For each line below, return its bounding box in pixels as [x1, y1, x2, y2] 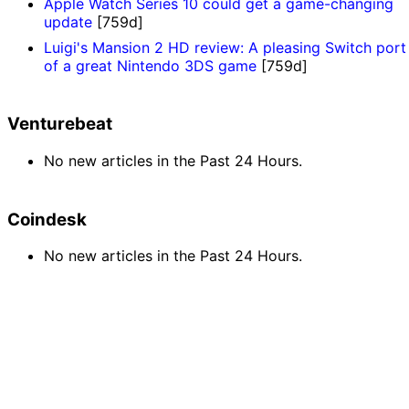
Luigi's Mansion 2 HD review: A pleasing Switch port [44, 37, 406, 57]
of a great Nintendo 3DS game [44, 56, 257, 75]
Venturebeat [7, 113, 112, 135]
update [44, 12, 92, 31]
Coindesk [7, 208, 87, 230]
